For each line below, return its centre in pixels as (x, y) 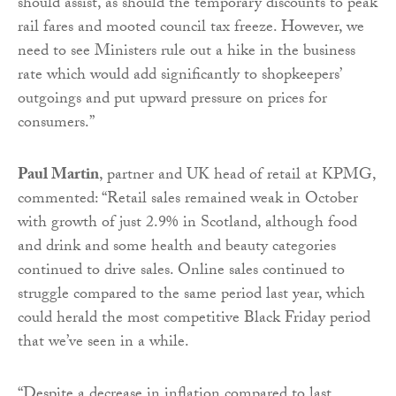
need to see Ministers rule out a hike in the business (187, 53)
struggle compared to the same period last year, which (191, 296)
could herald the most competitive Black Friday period (194, 320)
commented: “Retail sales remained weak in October (188, 201)
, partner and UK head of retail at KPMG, (237, 177)
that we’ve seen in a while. (103, 344)
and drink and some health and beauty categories (177, 248)
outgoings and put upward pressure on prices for (172, 101)
